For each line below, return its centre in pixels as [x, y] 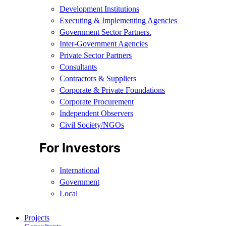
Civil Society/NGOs [92, 125]
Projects [37, 217]
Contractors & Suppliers [98, 79]
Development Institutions [99, 9]
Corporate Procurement [97, 102]
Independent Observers [96, 114]
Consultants [78, 67]
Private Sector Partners [96, 55]
